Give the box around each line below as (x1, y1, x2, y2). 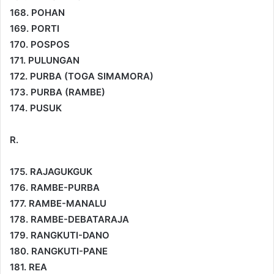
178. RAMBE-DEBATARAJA (10, 213, 129, 225)
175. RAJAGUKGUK (10, 165, 92, 177)
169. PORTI (10, 22, 59, 34)
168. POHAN (10, 6, 65, 18)
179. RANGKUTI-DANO (10, 229, 109, 241)
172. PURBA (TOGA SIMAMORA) (10, 70, 154, 82)
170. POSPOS (10, 38, 70, 50)
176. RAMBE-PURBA (10, 181, 100, 193)
